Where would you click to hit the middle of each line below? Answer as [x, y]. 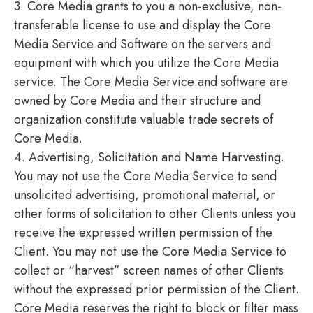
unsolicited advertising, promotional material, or [145, 195]
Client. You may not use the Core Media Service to [150, 251]
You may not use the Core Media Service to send [145, 176]
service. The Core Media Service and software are [151, 81]
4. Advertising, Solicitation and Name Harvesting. [149, 157]
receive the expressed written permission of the [143, 232]
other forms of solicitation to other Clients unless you [155, 213]
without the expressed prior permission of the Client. [156, 289]
